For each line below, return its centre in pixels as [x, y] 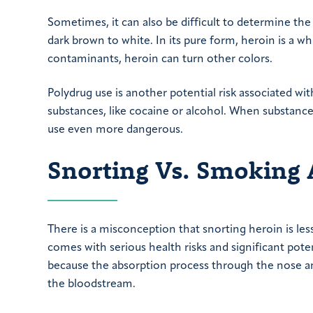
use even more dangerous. [115, 130]
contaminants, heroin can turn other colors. [160, 60]
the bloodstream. [92, 285]
